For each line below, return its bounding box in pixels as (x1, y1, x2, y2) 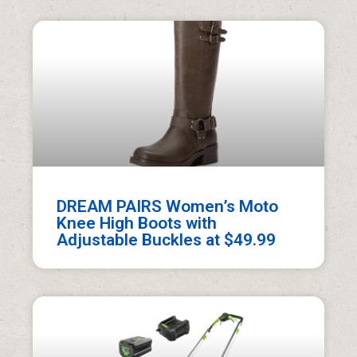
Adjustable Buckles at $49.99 (57, 230, 277, 250)
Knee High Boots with (57, 214, 218, 233)
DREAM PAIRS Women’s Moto (57, 197, 279, 217)
